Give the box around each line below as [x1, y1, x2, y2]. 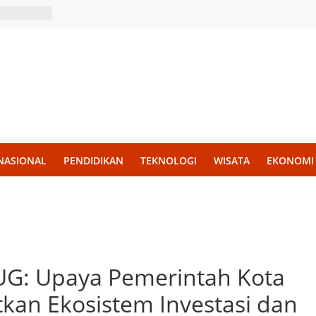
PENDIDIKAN [63, 154, 123, 167]
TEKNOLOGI [140, 154, 197, 167]
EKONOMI [267, 154, 314, 167]
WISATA [214, 154, 250, 167]
